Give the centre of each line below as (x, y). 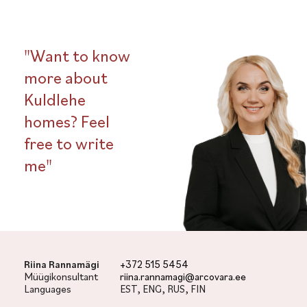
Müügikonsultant (61, 277)
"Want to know (77, 56)
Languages (48, 289)
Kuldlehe (55, 99)
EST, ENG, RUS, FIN (163, 289)
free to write (69, 143)
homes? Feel (67, 121)
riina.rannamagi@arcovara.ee (183, 277)
